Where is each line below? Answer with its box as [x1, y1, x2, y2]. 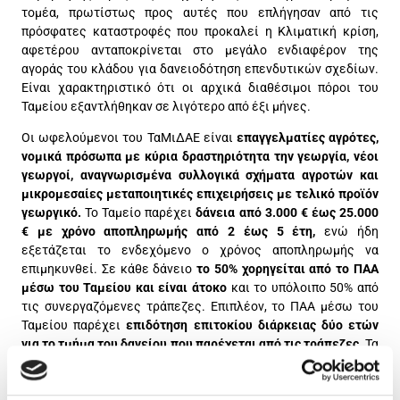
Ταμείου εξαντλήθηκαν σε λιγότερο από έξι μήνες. [21, 98, 311, 113]
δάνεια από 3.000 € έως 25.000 [192, 205, 379, 221]
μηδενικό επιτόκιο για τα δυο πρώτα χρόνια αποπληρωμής [21, 374, 379, 389]
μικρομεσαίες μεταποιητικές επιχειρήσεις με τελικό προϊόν [21, 187, 379, 202]
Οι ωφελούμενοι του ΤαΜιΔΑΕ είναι [21, 130, 233, 146]
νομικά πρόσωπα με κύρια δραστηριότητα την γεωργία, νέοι [21, 149, 379, 164]
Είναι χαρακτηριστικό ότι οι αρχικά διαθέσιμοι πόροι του [21, 79, 379, 95]
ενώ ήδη [324, 224, 379, 239]
